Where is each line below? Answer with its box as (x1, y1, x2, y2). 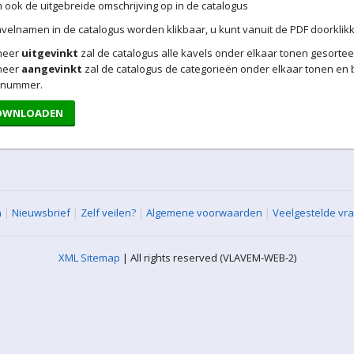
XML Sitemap (58, 250, 120, 265)
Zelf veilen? (81, 205, 136, 220)
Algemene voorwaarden (146, 205, 262, 220)
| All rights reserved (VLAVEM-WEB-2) (119, 250, 296, 265)
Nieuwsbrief (12, 205, 70, 220)
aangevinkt (21, 62, 82, 76)
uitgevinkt (21, 46, 78, 60)
